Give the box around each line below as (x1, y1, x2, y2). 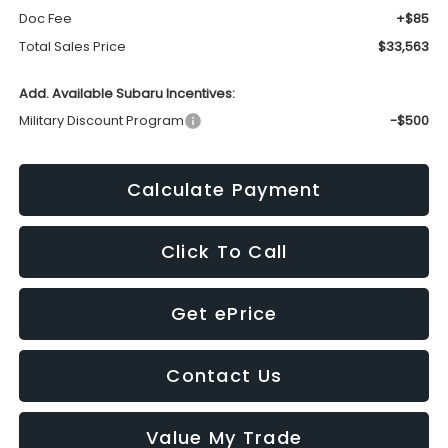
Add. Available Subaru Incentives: (19, 83, 236, 103)
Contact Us (166, 362, 283, 388)
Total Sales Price (19, 36, 127, 56)
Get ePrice (170, 300, 278, 326)
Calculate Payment (126, 176, 322, 202)
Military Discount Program (19, 110, 185, 130)
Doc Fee (19, 8, 73, 28)
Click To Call (160, 238, 288, 264)
